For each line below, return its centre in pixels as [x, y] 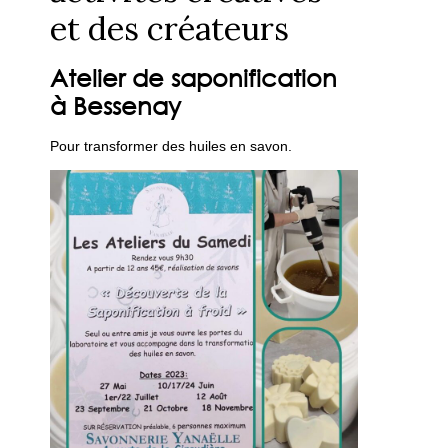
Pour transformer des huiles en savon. [171, 145]
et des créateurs [170, 28]
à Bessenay [116, 105]
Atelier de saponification [194, 77]
